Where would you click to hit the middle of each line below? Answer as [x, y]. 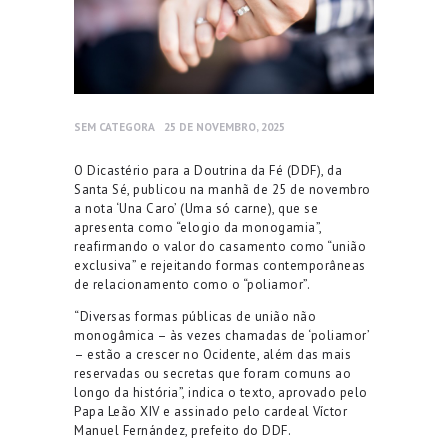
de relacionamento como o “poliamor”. [192, 284]
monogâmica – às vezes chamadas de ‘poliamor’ [221, 335]
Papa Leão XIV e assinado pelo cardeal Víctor [210, 411]
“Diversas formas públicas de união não [195, 316]
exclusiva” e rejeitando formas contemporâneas [220, 265]
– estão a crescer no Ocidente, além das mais [212, 354]
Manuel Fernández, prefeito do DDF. [182, 430]
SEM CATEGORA [114, 126]
